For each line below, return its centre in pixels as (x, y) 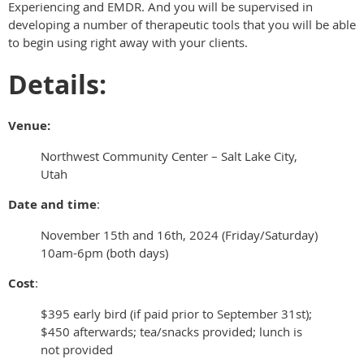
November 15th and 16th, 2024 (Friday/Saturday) (179, 234)
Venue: (29, 125)
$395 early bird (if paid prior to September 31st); (176, 313)
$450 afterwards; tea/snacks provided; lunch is (171, 331)
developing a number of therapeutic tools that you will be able (182, 24)
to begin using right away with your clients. (128, 42)
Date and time (52, 204)
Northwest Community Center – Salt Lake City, (169, 156)
